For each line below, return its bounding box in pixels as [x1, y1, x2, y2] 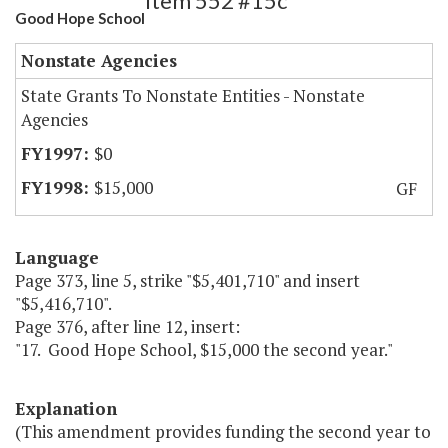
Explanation [15, 397, 117, 421]
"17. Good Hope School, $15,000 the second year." [15, 338, 393, 362]
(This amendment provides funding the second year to [15, 420, 431, 444]
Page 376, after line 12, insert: [15, 315, 240, 339]
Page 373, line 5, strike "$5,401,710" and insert [15, 269, 360, 293]
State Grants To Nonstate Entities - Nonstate [21, 84, 365, 108]
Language [15, 246, 99, 270]
